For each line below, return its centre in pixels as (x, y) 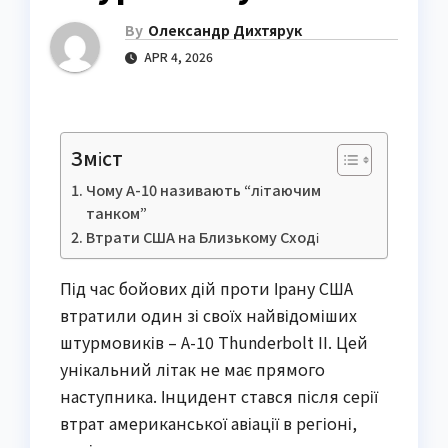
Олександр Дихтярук (225, 30)
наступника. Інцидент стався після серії (219, 396)
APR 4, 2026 (177, 57)
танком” (116, 213)
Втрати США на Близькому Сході (202, 237)
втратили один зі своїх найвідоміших (208, 315)
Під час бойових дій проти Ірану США (206, 288)
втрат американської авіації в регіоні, (208, 423)
